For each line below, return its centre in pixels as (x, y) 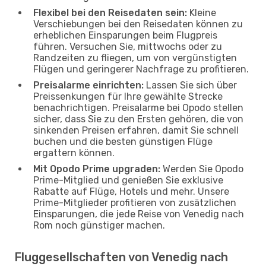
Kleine (202, 12)
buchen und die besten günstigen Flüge (123, 141)
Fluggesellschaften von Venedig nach (121, 257)
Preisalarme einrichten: (88, 85)
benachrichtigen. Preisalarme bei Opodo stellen (138, 107)
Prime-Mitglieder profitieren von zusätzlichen (135, 202)
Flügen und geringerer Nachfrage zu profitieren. (141, 69)
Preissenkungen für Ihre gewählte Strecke (128, 96)
